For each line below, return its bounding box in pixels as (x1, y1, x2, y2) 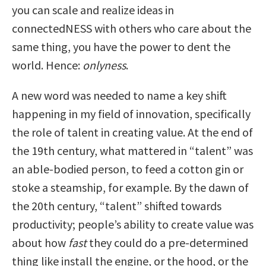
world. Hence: (12, 57, 83, 72)
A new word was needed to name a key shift (12, 87, 227, 103)
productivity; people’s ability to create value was (12, 216, 254, 232)
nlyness (89, 57, 126, 72)
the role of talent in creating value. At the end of (12, 124, 253, 140)
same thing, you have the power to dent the (12, 39, 230, 54)
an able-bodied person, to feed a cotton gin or (12, 161, 243, 176)
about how (12, 235, 68, 250)
